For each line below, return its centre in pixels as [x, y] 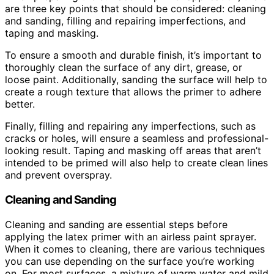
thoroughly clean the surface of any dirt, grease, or [124, 68]
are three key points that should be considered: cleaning [135, 9]
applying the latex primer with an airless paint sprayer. [131, 236]
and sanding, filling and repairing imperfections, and [125, 21]
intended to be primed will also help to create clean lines [136, 163]
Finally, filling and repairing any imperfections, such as [130, 126]
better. [20, 104]
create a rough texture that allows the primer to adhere [133, 92]
